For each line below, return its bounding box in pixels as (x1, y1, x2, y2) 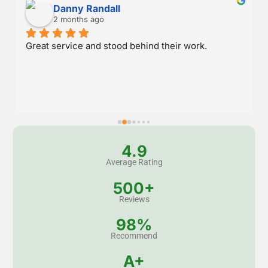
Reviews (118, 194, 150, 204)
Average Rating (105, 157, 163, 167)
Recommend (111, 230, 157, 240)
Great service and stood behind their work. (26, 40, 207, 52)
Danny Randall (53, 2, 120, 15)
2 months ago (53, 14, 104, 25)
